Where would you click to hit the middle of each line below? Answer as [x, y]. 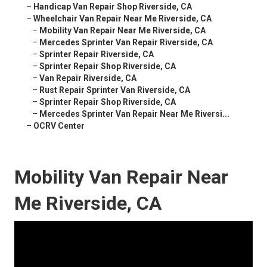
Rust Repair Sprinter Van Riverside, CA [115, 90]
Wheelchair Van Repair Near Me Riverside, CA [122, 19]
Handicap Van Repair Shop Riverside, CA [113, 7]
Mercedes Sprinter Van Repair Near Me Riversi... [134, 114]
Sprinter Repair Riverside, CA [97, 55]
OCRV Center [59, 126]
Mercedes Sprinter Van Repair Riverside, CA [126, 43]
